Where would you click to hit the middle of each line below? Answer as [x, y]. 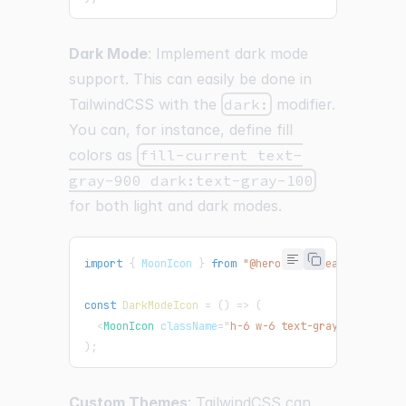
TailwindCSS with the [145, 104]
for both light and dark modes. [175, 205]
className [189, 326]
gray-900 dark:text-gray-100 [191, 180]
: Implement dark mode [228, 53]
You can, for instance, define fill [181, 129]
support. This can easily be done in [190, 78]
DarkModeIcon [160, 305]
